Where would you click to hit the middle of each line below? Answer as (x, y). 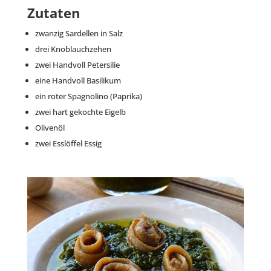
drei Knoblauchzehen (73, 49)
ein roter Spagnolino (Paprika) (88, 96)
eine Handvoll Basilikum (78, 80)
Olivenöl (50, 128)
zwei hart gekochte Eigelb (80, 112)
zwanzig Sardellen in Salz (79, 33)
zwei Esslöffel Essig (68, 143)
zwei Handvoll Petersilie (77, 65)
